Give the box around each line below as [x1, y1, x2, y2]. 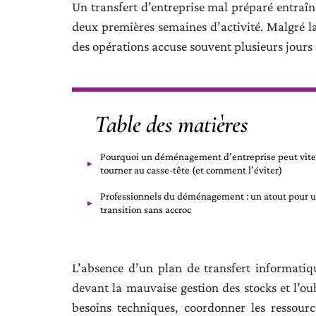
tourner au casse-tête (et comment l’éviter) [100, 164, 282, 176]
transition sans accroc [100, 204, 191, 215]
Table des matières [95, 110, 248, 139]
